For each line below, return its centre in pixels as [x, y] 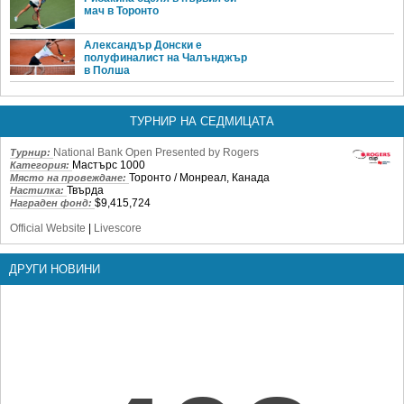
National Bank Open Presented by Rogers [156, 152]
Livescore [118, 228]
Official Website [48, 228]
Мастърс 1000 [109, 165]
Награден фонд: [52, 202]
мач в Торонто [121, 11]
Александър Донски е [143, 45]
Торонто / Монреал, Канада [199, 177]
